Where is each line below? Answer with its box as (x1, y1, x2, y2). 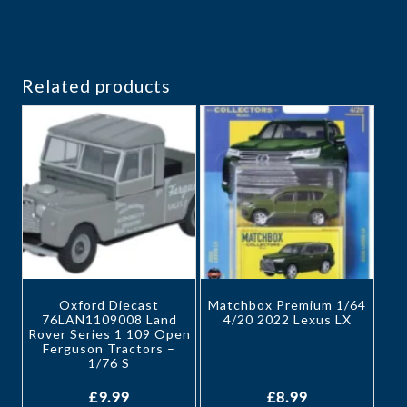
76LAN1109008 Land (41, 311, 177, 327)
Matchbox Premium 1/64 (208, 296, 366, 313)
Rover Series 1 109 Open (27, 325, 191, 342)
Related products (22, 74, 171, 96)
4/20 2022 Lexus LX (223, 311, 352, 327)
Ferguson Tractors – (43, 340, 175, 356)
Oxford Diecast (59, 296, 159, 313)
